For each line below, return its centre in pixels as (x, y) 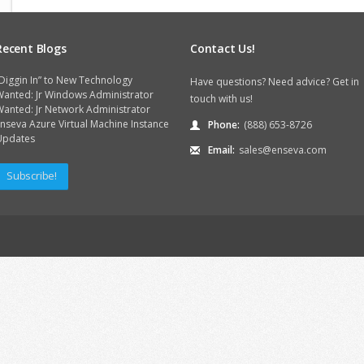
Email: (221, 150)
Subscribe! (32, 175)
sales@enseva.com (283, 150)
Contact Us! (223, 48)
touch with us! (221, 99)
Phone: (224, 125)
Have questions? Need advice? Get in (275, 82)
